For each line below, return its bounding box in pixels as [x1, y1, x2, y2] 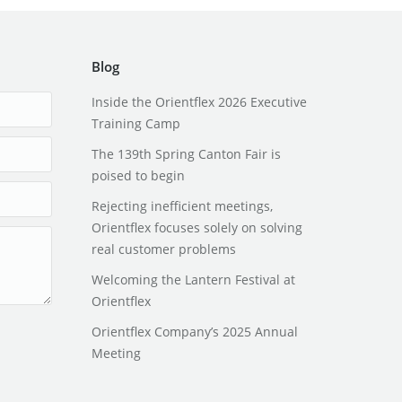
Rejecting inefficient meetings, [91, 197, 273, 214]
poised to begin [91, 166, 185, 184]
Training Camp [91, 114, 180, 132]
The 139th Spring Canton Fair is [91, 144, 281, 162]
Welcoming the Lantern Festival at [91, 270, 295, 288]
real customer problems [91, 240, 236, 258]
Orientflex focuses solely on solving [91, 218, 302, 236]
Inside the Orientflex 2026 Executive [91, 92, 307, 110]
